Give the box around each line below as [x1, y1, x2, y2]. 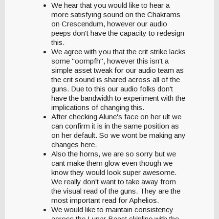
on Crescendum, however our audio [51, 20, 167, 28]
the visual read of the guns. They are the [51, 187, 180, 196]
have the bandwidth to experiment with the [51, 94, 185, 103]
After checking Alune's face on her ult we [51, 112, 181, 121]
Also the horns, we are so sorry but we [51, 150, 176, 158]
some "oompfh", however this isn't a [51, 57, 169, 66]
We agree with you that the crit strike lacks [51, 47, 186, 56]
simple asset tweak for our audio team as [51, 66, 184, 75]
